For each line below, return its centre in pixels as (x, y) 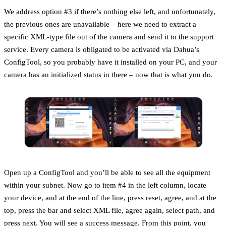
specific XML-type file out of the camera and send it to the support (109, 36)
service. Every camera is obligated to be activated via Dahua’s (102, 49)
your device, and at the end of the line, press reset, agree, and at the (110, 197)
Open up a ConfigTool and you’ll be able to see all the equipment (107, 172)
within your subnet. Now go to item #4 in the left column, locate (105, 185)
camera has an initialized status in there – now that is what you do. (108, 74)
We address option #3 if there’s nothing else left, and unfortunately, (110, 11)
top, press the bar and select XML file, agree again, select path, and (109, 210)
